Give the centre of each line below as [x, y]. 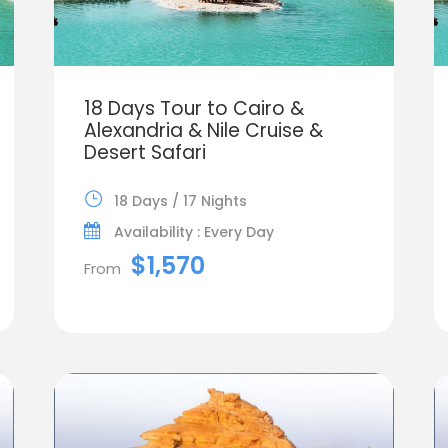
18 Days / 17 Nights [180, 200]
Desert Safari [144, 152]
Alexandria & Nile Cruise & [203, 130]
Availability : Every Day [193, 231]
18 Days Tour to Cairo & [193, 108]
